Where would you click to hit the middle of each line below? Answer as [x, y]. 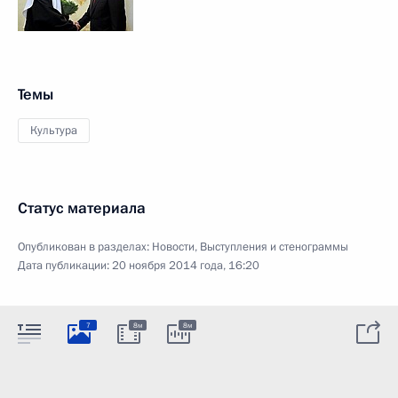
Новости [173, 247]
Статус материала [82, 208]
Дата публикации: [65, 266]
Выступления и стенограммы [274, 247]
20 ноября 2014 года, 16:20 [186, 266]
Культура [54, 131]
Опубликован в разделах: [85, 247]
